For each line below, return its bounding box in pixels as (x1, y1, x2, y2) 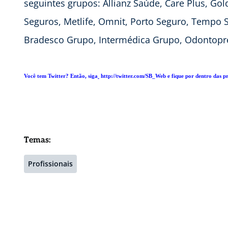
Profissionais (28, 158, 73, 168)
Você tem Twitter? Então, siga (24, 73, 98, 79)
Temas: (24, 135, 51, 145)
